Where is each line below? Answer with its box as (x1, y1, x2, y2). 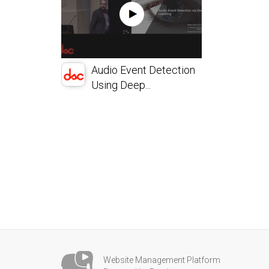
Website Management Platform (103, 255, 220, 265)
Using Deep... (91, 79, 151, 91)
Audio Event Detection (91, 64, 195, 76)
